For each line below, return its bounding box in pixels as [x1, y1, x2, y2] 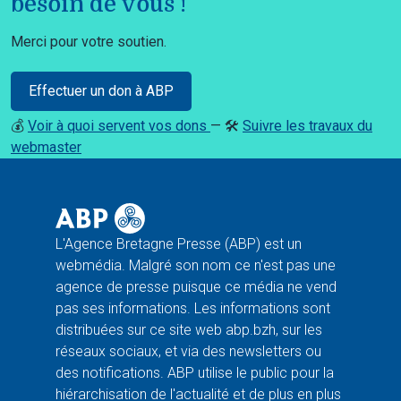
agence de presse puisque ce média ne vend [55, 278, 337, 296]
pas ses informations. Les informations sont [55, 300, 330, 318]
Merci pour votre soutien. [11, 33, 166, 51]
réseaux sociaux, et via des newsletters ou [55, 343, 321, 361]
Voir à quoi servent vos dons [28, 117, 210, 135]
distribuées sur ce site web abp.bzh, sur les [55, 321, 322, 339]
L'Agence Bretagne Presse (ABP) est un [55, 235, 302, 253]
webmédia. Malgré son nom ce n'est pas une [55, 257, 336, 275]
